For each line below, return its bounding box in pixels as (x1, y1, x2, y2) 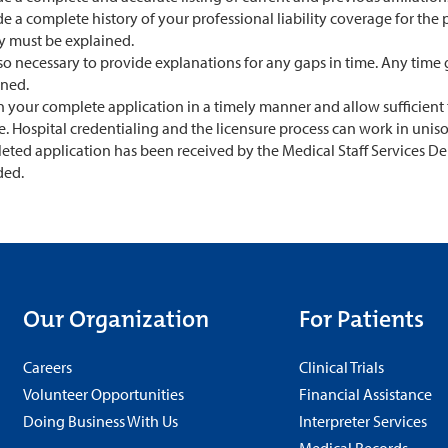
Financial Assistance (298, 384, 432, 405)
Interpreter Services (298, 411, 427, 432)
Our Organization (23, 303, 210, 336)
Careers (23, 357, 73, 378)
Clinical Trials (298, 357, 384, 378)
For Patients (298, 303, 424, 336)
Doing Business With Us (23, 411, 179, 432)
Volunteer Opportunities (23, 384, 185, 405)
